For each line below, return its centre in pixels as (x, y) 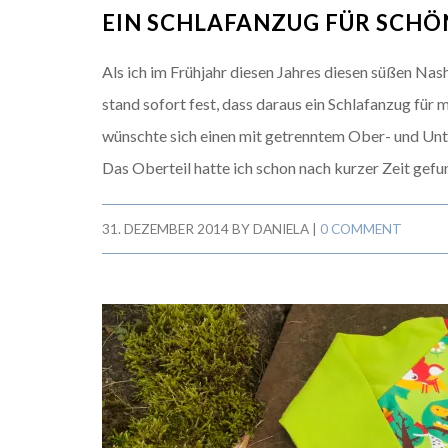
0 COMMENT (361, 229)
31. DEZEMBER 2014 (165, 229)
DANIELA (281, 229)
